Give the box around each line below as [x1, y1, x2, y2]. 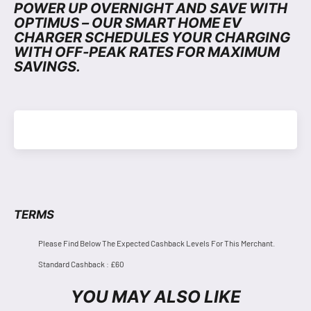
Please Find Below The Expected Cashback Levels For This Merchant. [38, 237, 275, 248]
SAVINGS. [14, 57, 81, 74]
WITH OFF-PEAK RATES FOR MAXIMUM [14, 42, 280, 60]
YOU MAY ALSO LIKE [70, 285, 241, 306]
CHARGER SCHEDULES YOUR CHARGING [14, 28, 290, 45]
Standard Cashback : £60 [38, 258, 124, 269]
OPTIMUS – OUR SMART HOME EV [14, 13, 242, 31]
